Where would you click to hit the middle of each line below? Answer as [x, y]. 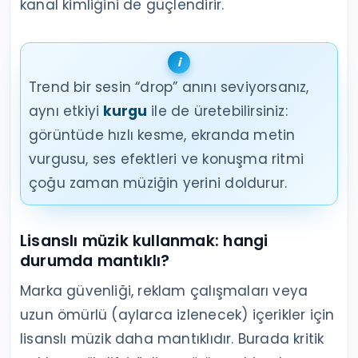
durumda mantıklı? [95, 261]
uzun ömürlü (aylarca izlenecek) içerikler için [177, 314]
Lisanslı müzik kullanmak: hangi [144, 241]
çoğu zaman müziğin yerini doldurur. [158, 183]
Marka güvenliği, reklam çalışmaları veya [164, 290]
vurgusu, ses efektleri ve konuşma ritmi [166, 159]
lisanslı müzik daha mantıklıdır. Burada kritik [172, 338]
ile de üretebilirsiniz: [217, 111]
